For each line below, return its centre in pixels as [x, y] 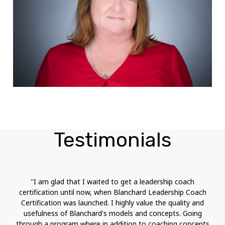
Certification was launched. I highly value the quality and [113, 202]
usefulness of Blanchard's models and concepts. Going [113, 213]
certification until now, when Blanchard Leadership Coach [113, 192]
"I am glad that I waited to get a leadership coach [113, 181]
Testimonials [113, 140]
